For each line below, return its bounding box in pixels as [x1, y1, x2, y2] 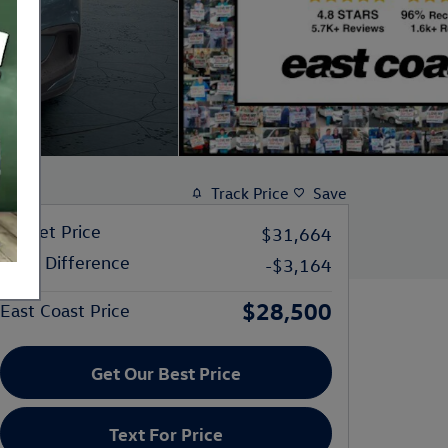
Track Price [211, 183, 289, 203]
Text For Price [109, 422, 223, 446]
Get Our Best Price [91, 361, 241, 385]
